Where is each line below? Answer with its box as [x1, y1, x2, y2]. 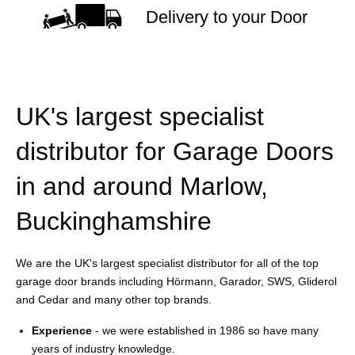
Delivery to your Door [146, 7, 307, 28]
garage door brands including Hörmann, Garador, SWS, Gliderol [16, 275, 337, 288]
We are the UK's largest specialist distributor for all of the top [16, 257, 319, 270]
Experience [32, 324, 95, 338]
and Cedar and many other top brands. [16, 293, 212, 307]
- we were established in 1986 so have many [95, 324, 319, 338]
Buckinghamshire [16, 207, 212, 236]
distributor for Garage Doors [16, 137, 334, 166]
